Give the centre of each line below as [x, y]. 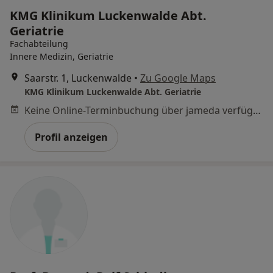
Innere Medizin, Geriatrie [62, 56]
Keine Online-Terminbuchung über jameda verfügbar [257, 110]
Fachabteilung [39, 43]
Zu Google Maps [178, 78]
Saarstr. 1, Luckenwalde [78, 78]
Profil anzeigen [71, 137]
